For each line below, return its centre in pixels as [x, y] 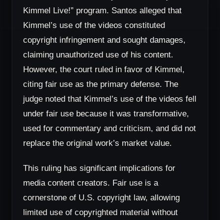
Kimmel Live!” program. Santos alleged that [102, 10]
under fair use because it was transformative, [106, 113]
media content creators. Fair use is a [91, 183]
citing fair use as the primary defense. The [101, 84]
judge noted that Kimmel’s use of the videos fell [110, 98]
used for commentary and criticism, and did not [110, 128]
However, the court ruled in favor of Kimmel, [104, 69]
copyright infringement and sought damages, [104, 40]
